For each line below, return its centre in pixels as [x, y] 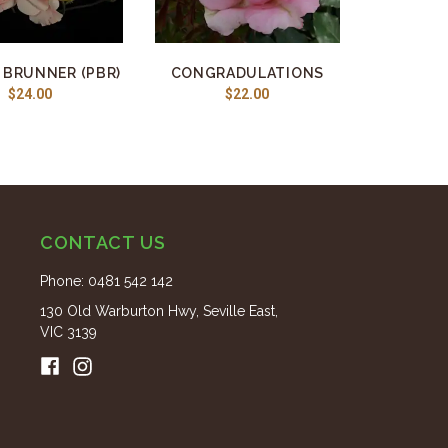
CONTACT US [102, 242]
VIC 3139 [68, 332]
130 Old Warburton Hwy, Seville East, [158, 311]
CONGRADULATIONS [247, 73]
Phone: [63, 281]
